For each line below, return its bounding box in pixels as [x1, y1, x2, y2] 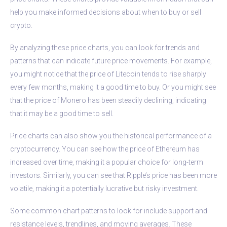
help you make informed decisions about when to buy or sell [10, 8, 201, 16]
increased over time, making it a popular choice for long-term [10, 158, 203, 166]
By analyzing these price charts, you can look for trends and [10, 43, 200, 52]
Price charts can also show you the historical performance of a [10, 131, 212, 140]
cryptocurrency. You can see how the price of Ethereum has [10, 144, 200, 153]
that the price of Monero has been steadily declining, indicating [10, 96, 206, 104]
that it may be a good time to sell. [10, 109, 113, 118]
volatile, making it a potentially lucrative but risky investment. [10, 184, 199, 193]
